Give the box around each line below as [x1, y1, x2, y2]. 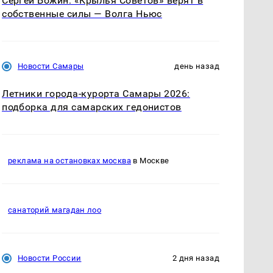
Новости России [18, 253, 82, 263]
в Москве [130, 156, 169, 166]
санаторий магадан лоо [8, 205, 102, 215]
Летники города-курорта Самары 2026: [2, 87, 190, 99]
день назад [174, 61, 219, 71]
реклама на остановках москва [8, 156, 131, 166]
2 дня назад [172, 253, 219, 263]
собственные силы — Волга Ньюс [2, 7, 162, 19]
